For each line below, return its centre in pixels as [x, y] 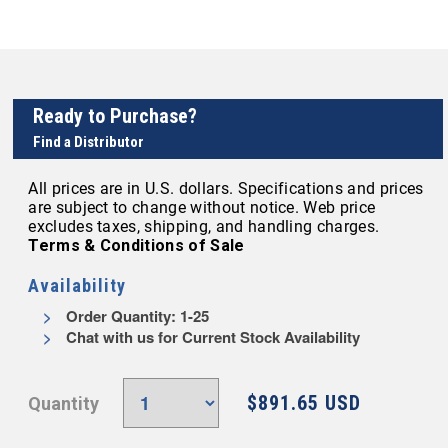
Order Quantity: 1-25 [136, 316]
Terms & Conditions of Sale [136, 245]
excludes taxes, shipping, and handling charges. [204, 226]
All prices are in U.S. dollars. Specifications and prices [226, 188]
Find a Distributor [89, 142]
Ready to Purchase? [115, 116]
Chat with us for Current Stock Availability [211, 337]
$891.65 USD [303, 403]
